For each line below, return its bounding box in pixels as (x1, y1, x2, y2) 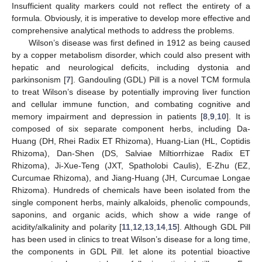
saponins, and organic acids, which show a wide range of (12, 209, 250, 219)
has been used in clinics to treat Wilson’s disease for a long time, (12, 234, 250, 244)
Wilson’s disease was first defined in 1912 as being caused (28, 37, 250, 47)
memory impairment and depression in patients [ (12, 111, 203, 121)
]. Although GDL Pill (177, 222, 250, 232)
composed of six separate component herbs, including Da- (12, 123, 250, 133)
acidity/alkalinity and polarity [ (12, 222, 122, 232)
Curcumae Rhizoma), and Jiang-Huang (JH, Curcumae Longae (12, 173, 250, 182)
